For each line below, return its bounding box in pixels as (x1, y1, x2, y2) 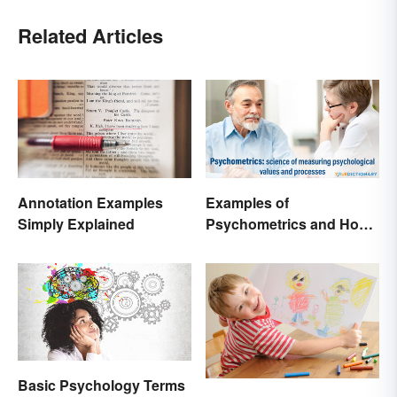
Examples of (206, 191, 289, 213)
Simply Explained (18, 213, 135, 234)
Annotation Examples (18, 191, 163, 213)
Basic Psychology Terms (18, 374, 185, 395)
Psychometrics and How (206, 213, 370, 234)
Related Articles (18, 21, 163, 51)
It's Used (206, 234, 264, 255)
